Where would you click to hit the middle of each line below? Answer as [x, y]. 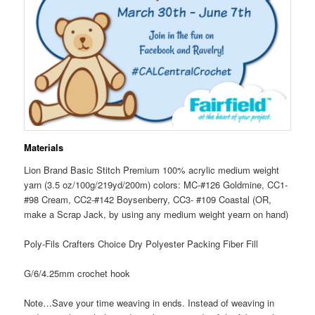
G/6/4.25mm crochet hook [77, 273]
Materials [44, 148]
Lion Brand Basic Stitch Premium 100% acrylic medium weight [152, 169]
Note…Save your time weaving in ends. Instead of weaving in [149, 303]
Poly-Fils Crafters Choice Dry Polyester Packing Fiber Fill [141, 243]
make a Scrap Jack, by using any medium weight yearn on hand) [156, 214]
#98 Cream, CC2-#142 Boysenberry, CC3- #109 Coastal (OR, [148, 199]
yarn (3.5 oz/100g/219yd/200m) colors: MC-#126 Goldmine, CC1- [156, 184]
